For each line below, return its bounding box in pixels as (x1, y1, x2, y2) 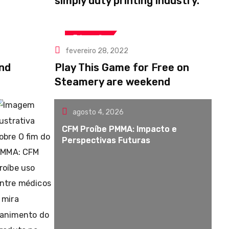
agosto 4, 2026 (73, 108, 124, 117)
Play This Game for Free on (55, 61, 189, 74)
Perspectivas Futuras (62, 135, 151, 145)
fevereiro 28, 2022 (65, 47, 128, 55)
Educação (73, 33, 107, 42)
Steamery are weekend (55, 76, 170, 88)
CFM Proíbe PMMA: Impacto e (62, 124, 177, 134)
